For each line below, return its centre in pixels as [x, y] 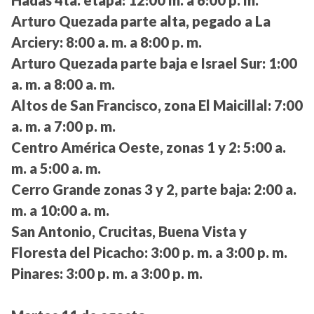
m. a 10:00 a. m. [60, 211]
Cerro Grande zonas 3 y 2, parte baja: [131, 190]
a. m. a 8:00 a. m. [63, 84]
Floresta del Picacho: [80, 253]
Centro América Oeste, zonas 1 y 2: [126, 148]
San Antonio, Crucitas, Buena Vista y [129, 232]
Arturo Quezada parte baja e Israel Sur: [138, 63]
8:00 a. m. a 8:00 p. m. [132, 42]
